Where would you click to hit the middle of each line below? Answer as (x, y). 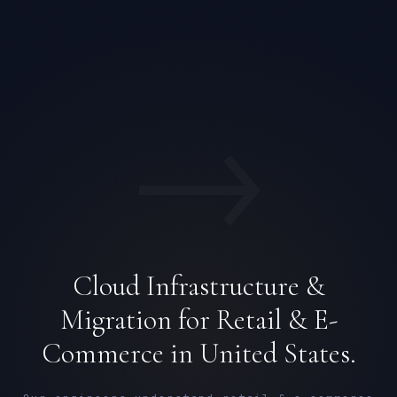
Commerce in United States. (198, 353)
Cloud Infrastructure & (198, 286)
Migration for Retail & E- (198, 319)
